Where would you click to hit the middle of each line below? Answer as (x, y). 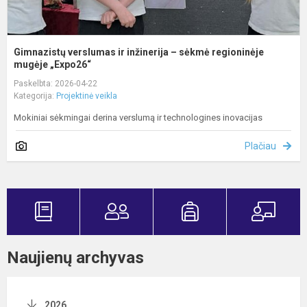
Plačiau (260, 146)
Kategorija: (35, 96)
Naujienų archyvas (75, 257)
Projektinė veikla (87, 96)
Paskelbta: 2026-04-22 (56, 83)
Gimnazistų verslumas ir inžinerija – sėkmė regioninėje (139, 52)
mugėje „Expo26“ (52, 64)
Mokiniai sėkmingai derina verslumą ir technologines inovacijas (138, 117)
